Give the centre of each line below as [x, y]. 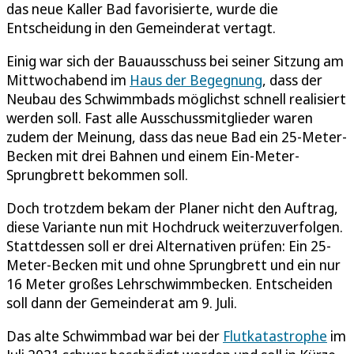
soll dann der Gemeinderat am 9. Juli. [122, 302]
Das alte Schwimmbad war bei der [115, 335]
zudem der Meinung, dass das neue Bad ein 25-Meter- [177, 136]
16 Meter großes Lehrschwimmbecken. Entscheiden [169, 283]
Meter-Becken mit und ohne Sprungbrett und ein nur [173, 264]
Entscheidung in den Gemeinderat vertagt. [143, 27]
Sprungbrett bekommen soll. [97, 174]
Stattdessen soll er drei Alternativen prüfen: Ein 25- [169, 245]
